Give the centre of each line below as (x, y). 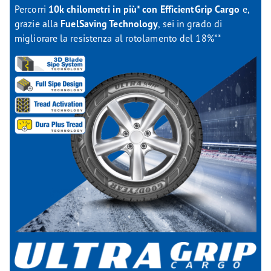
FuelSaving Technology (108, 24)
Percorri (31, 9)
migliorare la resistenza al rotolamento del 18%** (118, 38)
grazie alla (37, 24)
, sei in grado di (190, 24)
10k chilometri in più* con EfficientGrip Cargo (144, 9)
